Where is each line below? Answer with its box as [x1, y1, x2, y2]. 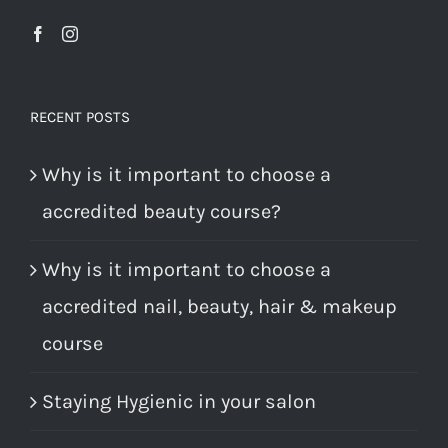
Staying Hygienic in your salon [42, 390, 316, 414]
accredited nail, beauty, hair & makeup [42, 295, 397, 319]
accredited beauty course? [42, 200, 281, 224]
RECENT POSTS [30, 108, 130, 127]
